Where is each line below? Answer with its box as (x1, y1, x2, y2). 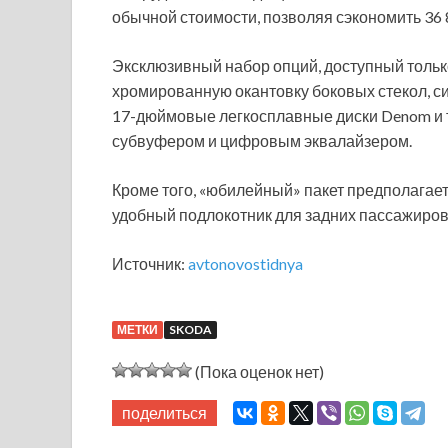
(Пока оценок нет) (192, 362, 324, 382)
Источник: (112, 254, 188, 274)
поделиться (122, 403, 207, 423)
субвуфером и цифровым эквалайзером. (112, 131, 412, 151)
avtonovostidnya (188, 254, 303, 274)
